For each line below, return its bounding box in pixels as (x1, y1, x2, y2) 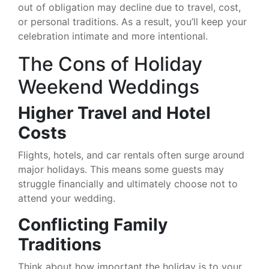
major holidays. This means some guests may (18, 163, 224, 175)
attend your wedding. (18, 192, 115, 204)
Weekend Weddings (18, 74, 199, 98)
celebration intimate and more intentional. (18, 29, 208, 42)
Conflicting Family (18, 214, 168, 235)
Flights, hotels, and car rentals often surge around (18, 148, 244, 161)
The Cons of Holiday (18, 52, 202, 76)
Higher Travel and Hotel (18, 102, 211, 123)
